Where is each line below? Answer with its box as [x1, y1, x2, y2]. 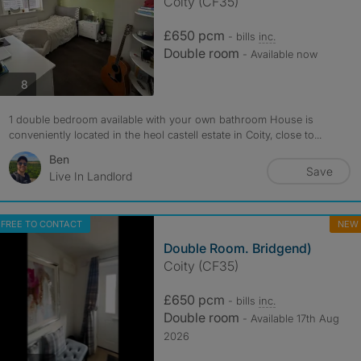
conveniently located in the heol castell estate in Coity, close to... [8, 128, 322, 141]
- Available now [242, 48, 317, 60]
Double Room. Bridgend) [163, 240, 312, 256]
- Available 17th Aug [242, 312, 339, 325]
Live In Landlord [48, 169, 132, 183]
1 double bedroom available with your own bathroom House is [8, 113, 313, 126]
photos [27, 76, 63, 90]
